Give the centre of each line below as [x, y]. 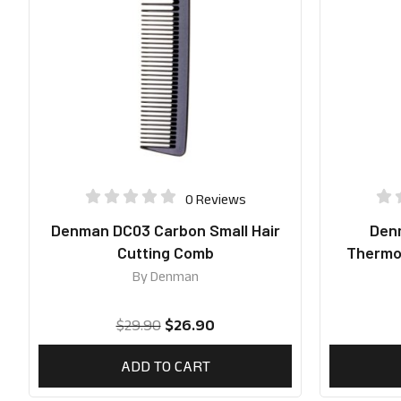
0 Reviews [215, 199]
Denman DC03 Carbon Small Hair [165, 230]
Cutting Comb [165, 253]
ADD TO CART [165, 367]
